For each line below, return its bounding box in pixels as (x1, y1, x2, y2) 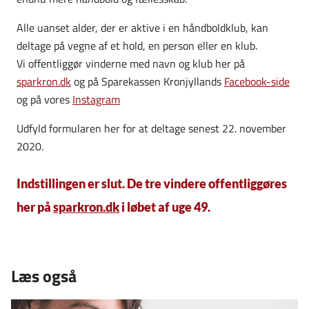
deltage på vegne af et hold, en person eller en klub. (17, 37, 257, 54)
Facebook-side (224, 72, 290, 90)
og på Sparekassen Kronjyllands (71, 72, 224, 90)
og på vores (17, 90, 72, 108)
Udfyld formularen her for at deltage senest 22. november (17, 119, 286, 137)
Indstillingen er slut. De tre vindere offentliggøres (17, 175, 287, 191)
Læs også (11, 263, 77, 288)
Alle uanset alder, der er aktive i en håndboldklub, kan (17, 19, 268, 36)
